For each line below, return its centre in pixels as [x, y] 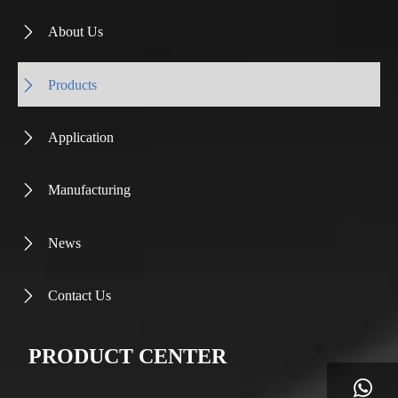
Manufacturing [89, 190]
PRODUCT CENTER [128, 357]
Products [72, 84]
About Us [76, 32]
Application [81, 138]
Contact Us [80, 296]
